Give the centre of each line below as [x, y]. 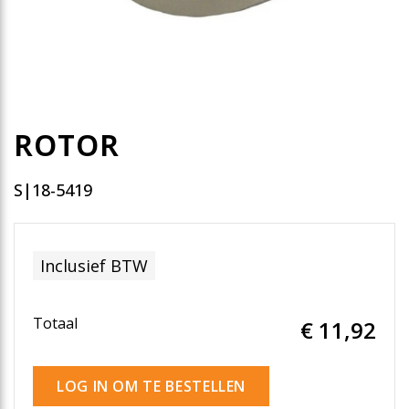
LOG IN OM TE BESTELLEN [152, 386]
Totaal [55, 323]
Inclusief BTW [94, 266]
